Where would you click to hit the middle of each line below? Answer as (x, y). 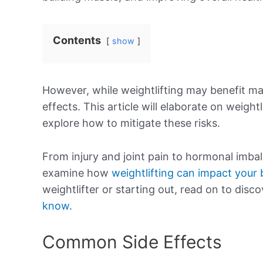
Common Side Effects (132, 242)
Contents (77, 40)
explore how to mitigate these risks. (131, 123)
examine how (77, 173)
